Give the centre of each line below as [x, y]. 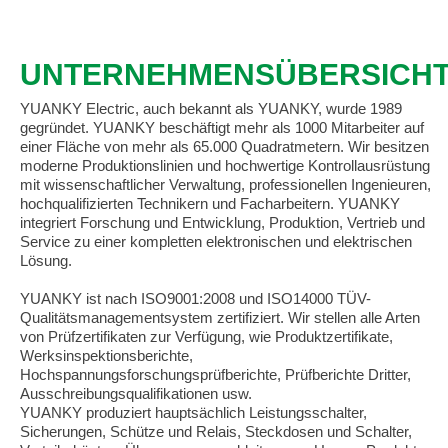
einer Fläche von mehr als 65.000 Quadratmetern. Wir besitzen [224, 146]
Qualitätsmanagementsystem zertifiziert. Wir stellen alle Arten [220, 317]
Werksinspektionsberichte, [106, 355]
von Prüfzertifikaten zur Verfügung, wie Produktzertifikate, [206, 336]
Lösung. [46, 260]
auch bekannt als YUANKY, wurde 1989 [272, 108]
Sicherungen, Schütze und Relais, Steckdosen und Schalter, [216, 431]
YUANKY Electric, [81, 108]
